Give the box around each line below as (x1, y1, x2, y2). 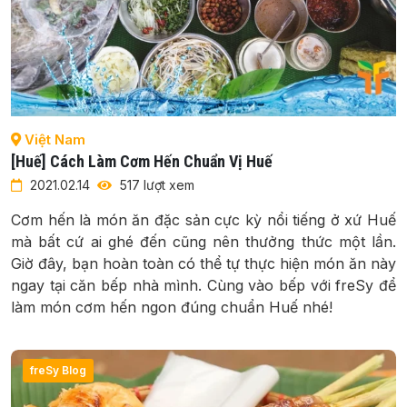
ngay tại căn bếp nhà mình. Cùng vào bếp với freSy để (11, 275, 396, 294)
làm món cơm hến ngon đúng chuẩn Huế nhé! (11, 297, 333, 316)
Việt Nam (21, 130, 85, 148)
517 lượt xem (116, 176, 194, 193)
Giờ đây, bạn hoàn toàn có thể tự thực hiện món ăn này (11, 253, 396, 273)
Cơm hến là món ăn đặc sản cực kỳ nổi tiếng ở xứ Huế (11, 210, 396, 229)
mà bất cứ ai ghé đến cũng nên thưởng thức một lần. (11, 232, 396, 251)
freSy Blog (30, 362, 86, 377)
